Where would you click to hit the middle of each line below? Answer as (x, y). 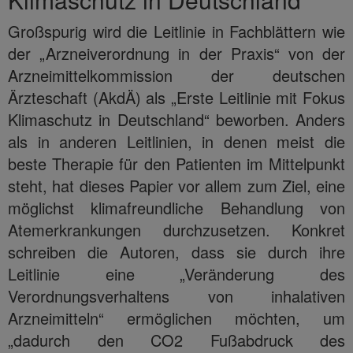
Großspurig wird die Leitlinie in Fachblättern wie (176, 31)
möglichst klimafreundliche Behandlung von (176, 207)
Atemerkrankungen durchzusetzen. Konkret (176, 229)
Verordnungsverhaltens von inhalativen (176, 295)
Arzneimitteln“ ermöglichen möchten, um (176, 318)
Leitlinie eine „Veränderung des (176, 273)
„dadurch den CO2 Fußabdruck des (176, 340)
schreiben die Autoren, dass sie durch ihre (176, 251)
